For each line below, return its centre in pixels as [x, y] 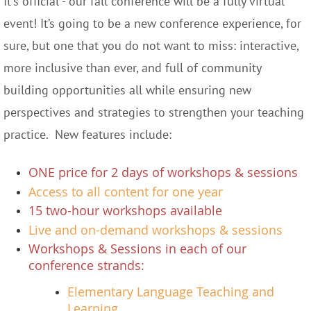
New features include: [113, 135]
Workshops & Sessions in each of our [137, 249]
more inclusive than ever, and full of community [132, 68]
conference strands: [86, 266]
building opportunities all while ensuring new [127, 90]
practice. [29, 135]
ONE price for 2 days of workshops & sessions [163, 173]
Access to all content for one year [126, 191]
